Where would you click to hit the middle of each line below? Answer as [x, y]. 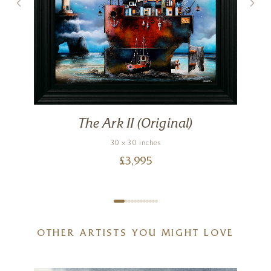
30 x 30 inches [135, 143]
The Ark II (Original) [135, 124]
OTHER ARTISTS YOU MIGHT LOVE [135, 234]
